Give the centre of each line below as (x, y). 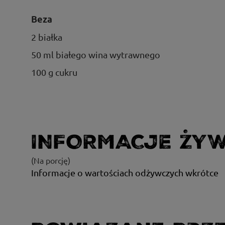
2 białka (47, 37)
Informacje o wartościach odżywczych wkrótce (125, 172)
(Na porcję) (51, 160)
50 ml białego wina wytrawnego (96, 54)
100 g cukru (54, 72)
